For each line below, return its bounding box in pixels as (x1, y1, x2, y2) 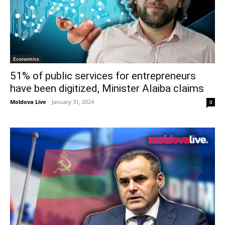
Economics (13, 55, 39, 62)
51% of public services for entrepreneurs (10, 69, 196, 82)
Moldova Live (10, 97, 46, 105)
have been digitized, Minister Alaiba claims (10, 82, 204, 94)
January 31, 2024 (52, 97, 94, 105)
